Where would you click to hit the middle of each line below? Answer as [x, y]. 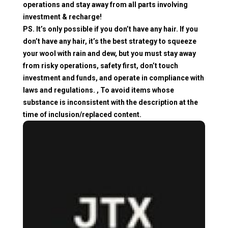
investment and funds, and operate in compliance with [113, 78]
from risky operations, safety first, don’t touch [101, 65]
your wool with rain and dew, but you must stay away [109, 53]
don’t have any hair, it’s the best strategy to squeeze [110, 41]
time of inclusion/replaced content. [82, 114]
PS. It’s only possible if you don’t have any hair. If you [110, 29]
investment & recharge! [62, 17]
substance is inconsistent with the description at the [110, 102]
